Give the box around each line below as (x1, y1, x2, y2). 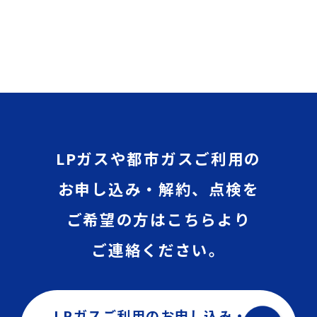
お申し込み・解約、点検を (57, 178, 260, 200)
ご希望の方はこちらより (66, 208, 251, 231)
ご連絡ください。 (91, 238, 226, 261)
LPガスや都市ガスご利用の (55, 147, 262, 170)
